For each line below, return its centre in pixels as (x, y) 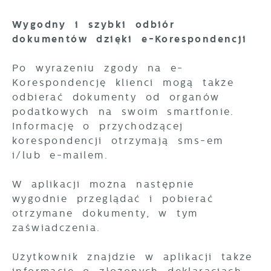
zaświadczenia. (57, 228)
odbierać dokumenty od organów (116, 97)
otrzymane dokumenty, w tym (105, 213)
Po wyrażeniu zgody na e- (98, 68)
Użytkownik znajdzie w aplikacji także (132, 257)
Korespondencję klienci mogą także (123, 83)
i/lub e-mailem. (60, 155)
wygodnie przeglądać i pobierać (113, 199)
